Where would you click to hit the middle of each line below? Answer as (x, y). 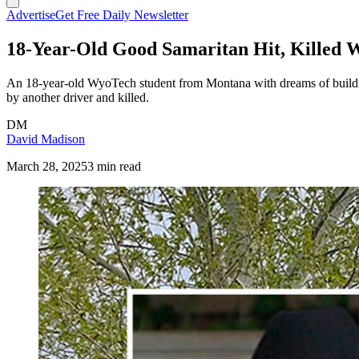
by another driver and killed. (78, 97)
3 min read (114, 166)
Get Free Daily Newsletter (122, 15)
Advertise (31, 15)
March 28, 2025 (47, 166)
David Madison (46, 139)
